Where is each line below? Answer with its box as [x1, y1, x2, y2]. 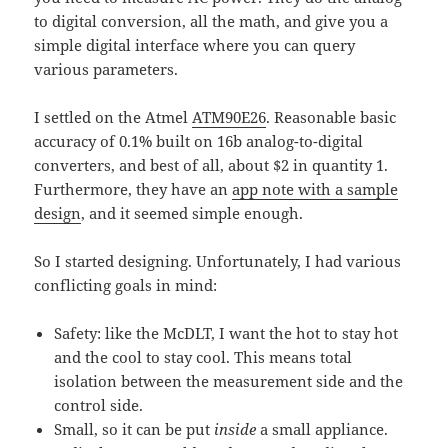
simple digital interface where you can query [34, 35, 356, 56]
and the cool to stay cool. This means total [54, 347, 353, 368]
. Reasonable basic [266, 107, 397, 128]
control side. [54, 395, 144, 416]
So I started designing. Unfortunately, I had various [34, 251, 402, 272]
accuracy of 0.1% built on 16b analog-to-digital [34, 131, 364, 152]
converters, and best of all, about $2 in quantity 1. [34, 155, 389, 176]
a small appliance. [256, 419, 389, 440]
